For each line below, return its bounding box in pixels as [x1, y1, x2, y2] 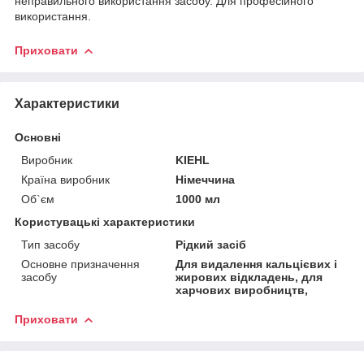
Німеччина [175, 172, 236, 186]
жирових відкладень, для [175, 270, 323, 284]
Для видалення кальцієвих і [175, 257, 338, 271]
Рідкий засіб [175, 237, 247, 251]
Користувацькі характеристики [15, 214, 195, 228]
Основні [15, 130, 61, 144]
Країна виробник [21, 172, 110, 186]
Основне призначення [21, 257, 140, 271]
